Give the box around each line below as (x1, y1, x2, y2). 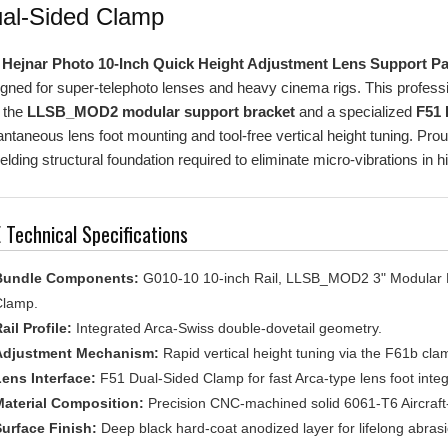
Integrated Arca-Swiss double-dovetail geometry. (71, 301, 382, 317)
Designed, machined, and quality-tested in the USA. (97, 426, 428, 442)
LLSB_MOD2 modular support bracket (26, 84, 295, 101)
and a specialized (294, 84, 416, 101)
